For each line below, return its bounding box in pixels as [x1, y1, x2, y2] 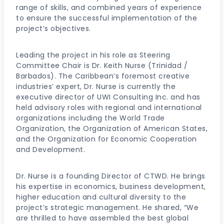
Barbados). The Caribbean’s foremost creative [16, 71, 189, 81]
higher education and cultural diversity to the [16, 192, 186, 202]
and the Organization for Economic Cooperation [16, 134, 197, 144]
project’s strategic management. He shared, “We [16, 202, 198, 212]
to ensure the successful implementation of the [16, 13, 197, 23]
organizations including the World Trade [16, 113, 165, 123]
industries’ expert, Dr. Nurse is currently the [16, 81, 175, 91]
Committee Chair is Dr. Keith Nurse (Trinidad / [16, 60, 187, 70]
